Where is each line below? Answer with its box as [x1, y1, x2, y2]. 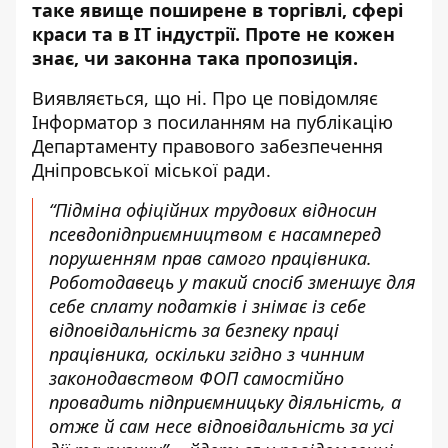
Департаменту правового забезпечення [32, 134, 383, 158]
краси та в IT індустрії [32, 22, 235, 46]
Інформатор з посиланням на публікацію [32, 110, 393, 134]
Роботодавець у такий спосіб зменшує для [49, 270, 416, 294]
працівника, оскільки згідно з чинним [49, 342, 365, 366]
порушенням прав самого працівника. [49, 246, 372, 270]
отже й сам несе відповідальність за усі [49, 414, 394, 438]
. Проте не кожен [235, 22, 395, 46]
